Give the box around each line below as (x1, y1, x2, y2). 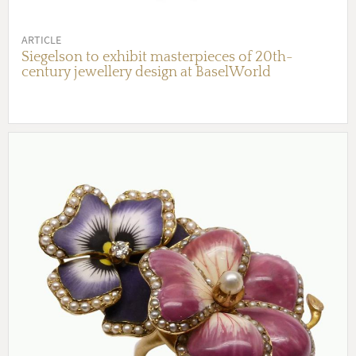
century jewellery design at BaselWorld (21, 64, 271, 80)
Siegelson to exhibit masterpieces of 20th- (21, 48, 292, 65)
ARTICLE (21, 32, 61, 47)
